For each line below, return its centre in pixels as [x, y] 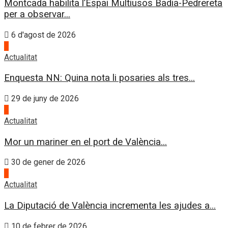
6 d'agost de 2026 [42, 35]
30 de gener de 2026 [47, 162]
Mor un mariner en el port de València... [85, 142]
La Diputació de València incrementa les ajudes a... [110, 206]
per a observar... [37, 14]
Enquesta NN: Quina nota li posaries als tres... [99, 78]
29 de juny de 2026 [44, 98]
